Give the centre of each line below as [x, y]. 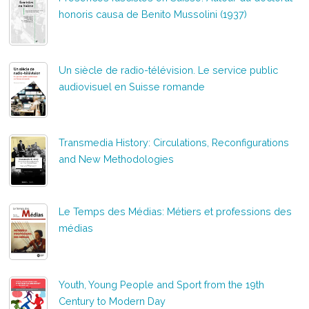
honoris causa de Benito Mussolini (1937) [153, 14]
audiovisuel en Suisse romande [132, 86]
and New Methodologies [117, 159]
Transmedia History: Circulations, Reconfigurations [174, 142]
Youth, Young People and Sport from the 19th [162, 284]
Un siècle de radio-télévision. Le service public [169, 70]
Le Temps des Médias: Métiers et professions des [176, 212]
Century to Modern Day [112, 301]
